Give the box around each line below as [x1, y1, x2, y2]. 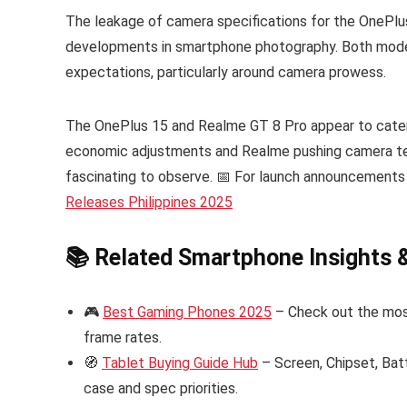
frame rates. [84, 329, 162, 347]
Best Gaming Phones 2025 [103, 303, 272, 322]
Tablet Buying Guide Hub [102, 354, 258, 372]
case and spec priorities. [84, 380, 238, 398]
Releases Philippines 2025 [65, 194, 233, 212]
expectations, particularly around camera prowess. [65, 64, 386, 82]
